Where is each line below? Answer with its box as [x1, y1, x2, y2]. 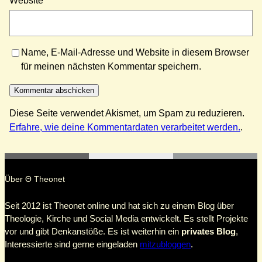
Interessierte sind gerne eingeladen [5, 239, 140, 250]
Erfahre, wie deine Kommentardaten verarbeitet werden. [9, 122, 240, 133]
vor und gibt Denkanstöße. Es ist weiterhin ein [5, 226, 181, 237]
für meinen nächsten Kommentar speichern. [21, 61, 201, 72]
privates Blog [181, 226, 236, 237]
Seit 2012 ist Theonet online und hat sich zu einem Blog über [5, 201, 234, 211]
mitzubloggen [140, 239, 191, 250]
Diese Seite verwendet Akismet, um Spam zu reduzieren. [9, 108, 244, 119]
